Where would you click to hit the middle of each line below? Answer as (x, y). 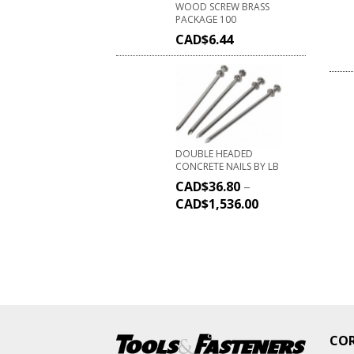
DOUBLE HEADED (214, 153)
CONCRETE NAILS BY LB (227, 166)
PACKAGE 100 (206, 20)
